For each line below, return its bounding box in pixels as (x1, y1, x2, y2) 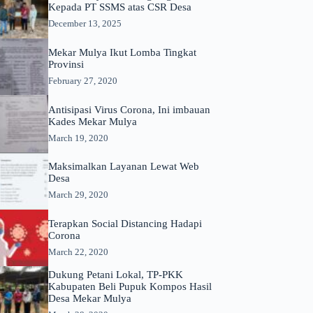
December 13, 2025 (48, 18, 122, 29)
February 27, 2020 (48, 75, 117, 86)
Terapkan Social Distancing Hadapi (48, 217, 202, 229)
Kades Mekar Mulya (48, 115, 137, 127)
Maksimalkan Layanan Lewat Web (48, 161, 199, 173)
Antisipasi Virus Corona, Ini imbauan (48, 103, 210, 115)
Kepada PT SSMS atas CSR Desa (48, 1, 191, 13)
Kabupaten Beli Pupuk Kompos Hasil (48, 280, 212, 292)
